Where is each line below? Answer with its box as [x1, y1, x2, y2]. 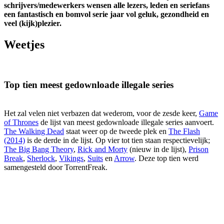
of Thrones [4, 117, 38, 126]
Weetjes [4, 37, 44, 51]
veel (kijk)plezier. [4, 18, 61, 27]
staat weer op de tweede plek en [64, 126, 168, 135]
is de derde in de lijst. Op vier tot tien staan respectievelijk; [25, 135, 210, 144]
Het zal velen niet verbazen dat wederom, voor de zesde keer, [4, 108, 199, 117]
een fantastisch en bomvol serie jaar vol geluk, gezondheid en [4, 9, 209, 18]
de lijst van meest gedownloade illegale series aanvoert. [38, 117, 214, 126]
